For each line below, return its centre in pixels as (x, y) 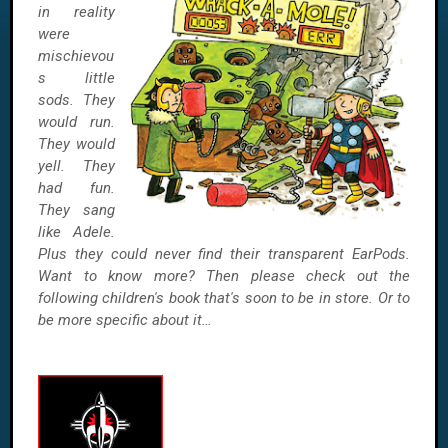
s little (76, 78)
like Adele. (76, 232)
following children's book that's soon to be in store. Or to (224, 298)
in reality (76, 12)
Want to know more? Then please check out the (224, 276)
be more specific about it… (125, 320)
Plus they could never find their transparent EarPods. (224, 254)
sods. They (76, 100)
